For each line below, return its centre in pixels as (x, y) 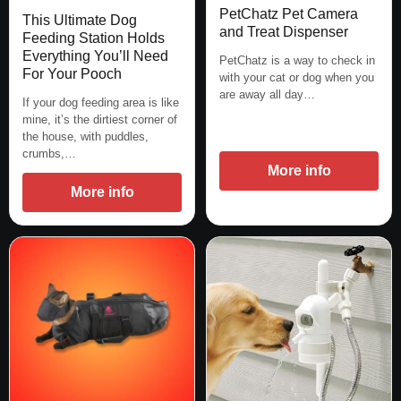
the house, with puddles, (85, 136)
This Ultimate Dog (80, 20)
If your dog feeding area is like (101, 102)
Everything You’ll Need (95, 55)
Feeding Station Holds (94, 38)
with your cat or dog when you (297, 78)
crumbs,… (49, 153)
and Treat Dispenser (284, 32)
